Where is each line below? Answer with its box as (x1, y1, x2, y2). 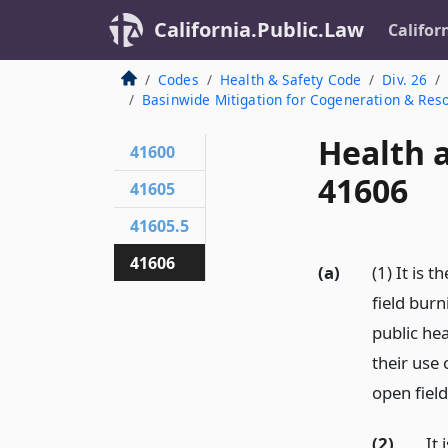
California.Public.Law (154, 16, 364, 43)
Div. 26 (382, 70, 428, 89)
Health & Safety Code (219, 70, 362, 89)
